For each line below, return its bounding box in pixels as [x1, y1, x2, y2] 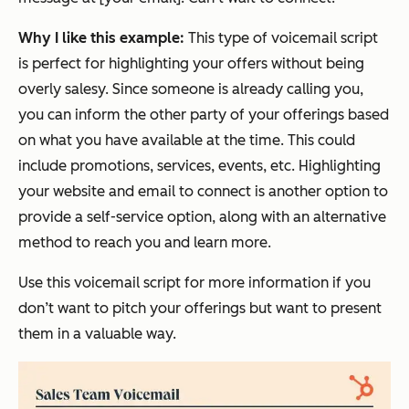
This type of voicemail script [188, 29, 378, 47]
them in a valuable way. [18, 325, 176, 343]
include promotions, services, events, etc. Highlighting [18, 157, 381, 175]
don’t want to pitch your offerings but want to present [18, 299, 382, 318]
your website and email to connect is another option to [18, 183, 388, 201]
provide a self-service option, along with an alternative [18, 208, 386, 226]
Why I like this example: [18, 29, 188, 47]
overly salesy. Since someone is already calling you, [18, 80, 363, 99]
